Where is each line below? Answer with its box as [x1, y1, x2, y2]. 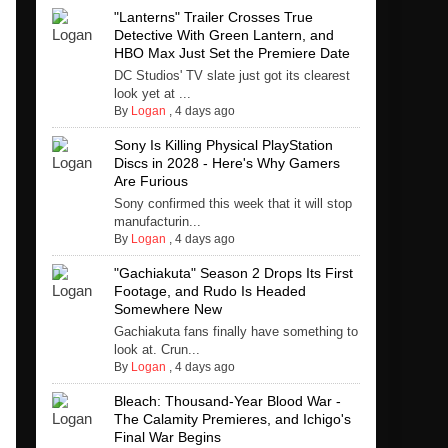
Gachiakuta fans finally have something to [113, 324, 358, 340]
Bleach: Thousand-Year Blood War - [113, 393, 341, 410]
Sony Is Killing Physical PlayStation [113, 137, 333, 154]
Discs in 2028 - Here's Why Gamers [113, 155, 340, 172]
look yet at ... [113, 86, 191, 102]
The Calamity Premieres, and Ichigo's [113, 411, 351, 428]
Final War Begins [113, 429, 221, 446]
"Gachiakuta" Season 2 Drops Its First [113, 265, 353, 282]
